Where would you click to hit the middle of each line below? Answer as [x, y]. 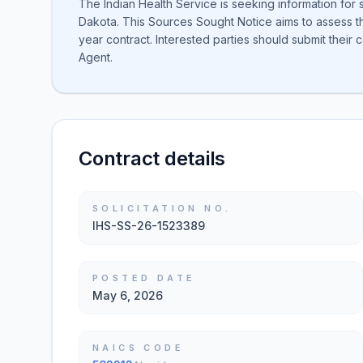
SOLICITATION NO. [162, 208]
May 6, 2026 [128, 295]
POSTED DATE [144, 278]
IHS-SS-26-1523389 [149, 226]
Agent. [96, 57]
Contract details [152, 158]
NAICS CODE [138, 348]
